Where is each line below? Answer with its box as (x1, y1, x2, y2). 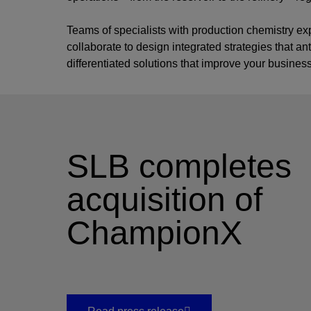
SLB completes (67, 148, 292, 185)
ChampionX (67, 215, 242, 251)
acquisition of (67, 181, 262, 218)
